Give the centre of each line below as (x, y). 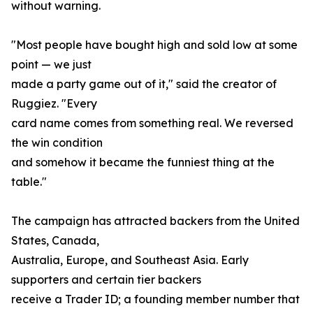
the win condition (57, 143)
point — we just (51, 65)
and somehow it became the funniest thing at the (143, 162)
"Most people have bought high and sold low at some (154, 45)
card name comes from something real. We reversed (152, 123)
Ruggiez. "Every (54, 104)
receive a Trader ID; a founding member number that (155, 299)
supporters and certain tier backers (106, 280)
